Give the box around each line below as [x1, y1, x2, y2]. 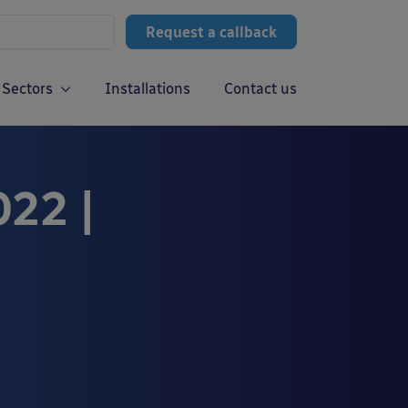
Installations [105, 80, 190, 97]
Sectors [2, 80, 53, 97]
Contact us [224, 80, 297, 97]
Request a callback [146, 24, 277, 41]
